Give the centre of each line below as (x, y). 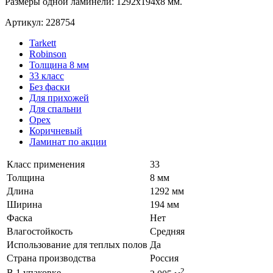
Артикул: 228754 (40, 22)
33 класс (47, 76)
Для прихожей (59, 98)
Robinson (48, 54)
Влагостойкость (40, 231)
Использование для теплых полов (77, 245)
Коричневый (56, 131)
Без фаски (50, 87)
